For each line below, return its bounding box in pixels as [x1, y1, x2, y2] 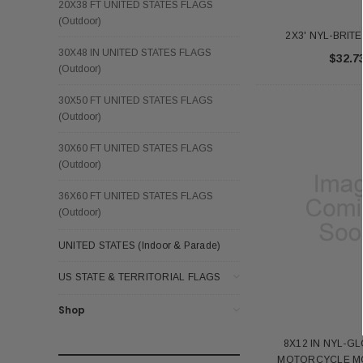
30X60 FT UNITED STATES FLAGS [58, 142, 213, 154]
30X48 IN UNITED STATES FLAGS [58, 46, 211, 58]
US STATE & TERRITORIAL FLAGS [58, 271, 221, 283]
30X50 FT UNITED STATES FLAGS [58, 94, 213, 106]
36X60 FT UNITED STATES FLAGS [58, 190, 213, 202]
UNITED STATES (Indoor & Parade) [58, 239, 221, 251]
